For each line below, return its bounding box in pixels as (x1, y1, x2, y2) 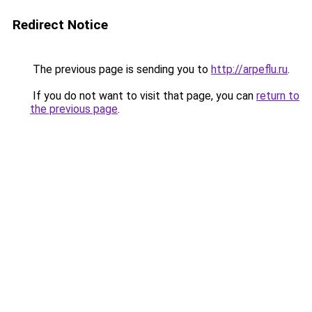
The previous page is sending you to (30, 63, 211, 76)
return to (256, 89, 299, 102)
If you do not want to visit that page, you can (30, 89, 256, 102)
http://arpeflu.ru (211, 63, 288, 76)
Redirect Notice (13, 17, 108, 33)
